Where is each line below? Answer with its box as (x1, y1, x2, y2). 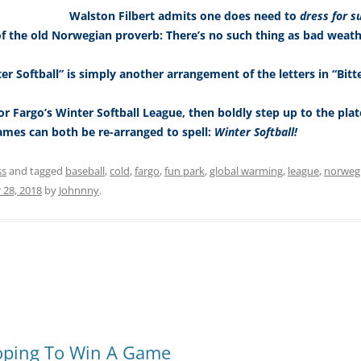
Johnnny (59, 183, 99, 198)
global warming (210, 164, 283, 179)
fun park (164, 164, 205, 179)
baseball (65, 164, 105, 179)
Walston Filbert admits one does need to (69, 8, 300, 24)
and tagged (6, 164, 65, 179)
